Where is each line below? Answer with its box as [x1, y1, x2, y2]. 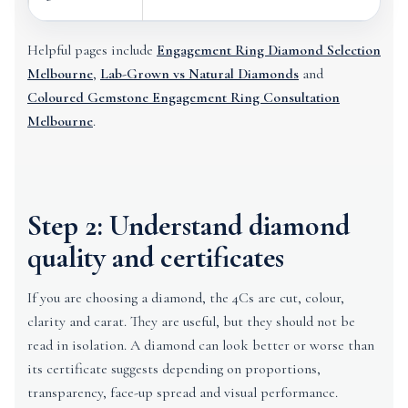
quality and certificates [27, 240, 284, 275]
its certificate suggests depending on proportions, [27, 360, 321, 378]
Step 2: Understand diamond [27, 208, 350, 243]
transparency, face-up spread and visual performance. [27, 383, 338, 402]
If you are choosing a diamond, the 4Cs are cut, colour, [27, 289, 344, 307]
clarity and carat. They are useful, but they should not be [27, 312, 355, 331]
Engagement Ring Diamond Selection [157, 41, 381, 59]
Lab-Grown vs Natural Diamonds [100, 65, 299, 83]
